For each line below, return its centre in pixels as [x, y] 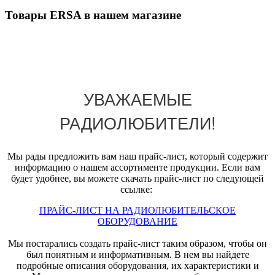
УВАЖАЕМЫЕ [137, 98]
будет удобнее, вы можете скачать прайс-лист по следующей [137, 178]
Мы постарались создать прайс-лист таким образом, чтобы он [137, 243]
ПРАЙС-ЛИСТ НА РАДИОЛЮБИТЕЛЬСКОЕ [137, 210]
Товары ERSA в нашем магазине [93, 15]
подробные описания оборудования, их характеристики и [137, 265]
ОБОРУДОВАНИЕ [137, 221]
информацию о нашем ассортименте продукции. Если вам [137, 167]
